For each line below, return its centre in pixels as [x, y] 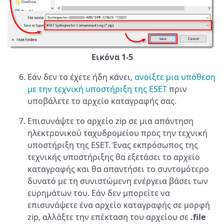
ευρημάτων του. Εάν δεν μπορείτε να [99, 193]
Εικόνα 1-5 [112, 57]
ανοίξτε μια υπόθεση [175, 77]
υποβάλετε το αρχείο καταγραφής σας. [102, 101]
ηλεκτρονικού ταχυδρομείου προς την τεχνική [117, 133]
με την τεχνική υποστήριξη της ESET [97, 89]
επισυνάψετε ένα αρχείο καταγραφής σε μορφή [119, 205]
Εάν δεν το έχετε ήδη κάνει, [81, 77]
